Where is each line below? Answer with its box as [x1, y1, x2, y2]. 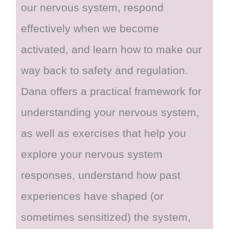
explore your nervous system [21, 148, 163, 160]
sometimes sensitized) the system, [21, 211, 191, 223]
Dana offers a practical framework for [21, 85, 202, 97]
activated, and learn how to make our [21, 43, 202, 55]
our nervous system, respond [21, 2, 164, 13]
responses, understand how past [21, 169, 181, 181]
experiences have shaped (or [21, 190, 164, 202]
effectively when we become [21, 22, 159, 34]
